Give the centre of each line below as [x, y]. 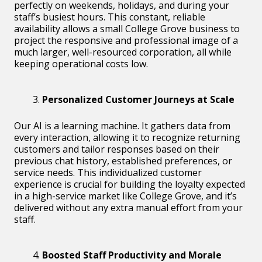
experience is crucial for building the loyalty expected [130, 184]
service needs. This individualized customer [108, 172]
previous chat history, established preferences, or [123, 161]
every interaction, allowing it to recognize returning [127, 137]
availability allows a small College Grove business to [127, 28]
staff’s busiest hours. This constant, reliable [110, 17]
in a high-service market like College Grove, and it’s [125, 196]
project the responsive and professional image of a [126, 40]
